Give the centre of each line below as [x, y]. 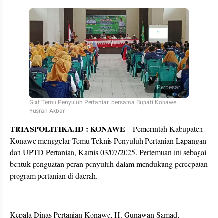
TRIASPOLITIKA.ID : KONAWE [67, 129]
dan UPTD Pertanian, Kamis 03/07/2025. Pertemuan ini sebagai [108, 152]
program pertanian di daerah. [54, 176]
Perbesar [168, 87]
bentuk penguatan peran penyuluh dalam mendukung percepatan [109, 164]
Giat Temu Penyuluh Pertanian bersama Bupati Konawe [103, 102]
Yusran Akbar [47, 111]
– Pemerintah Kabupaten [164, 129]
